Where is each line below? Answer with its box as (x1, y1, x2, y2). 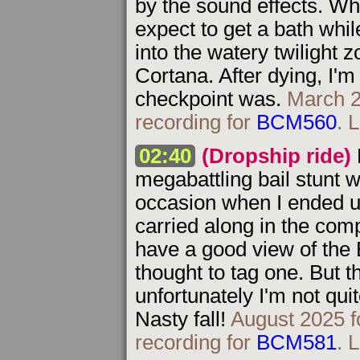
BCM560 (256, 111, 337, 134)
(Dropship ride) (202, 144, 352, 167)
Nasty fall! (135, 307, 231, 330)
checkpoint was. (135, 88, 287, 111)
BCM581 (256, 330, 337, 354)
